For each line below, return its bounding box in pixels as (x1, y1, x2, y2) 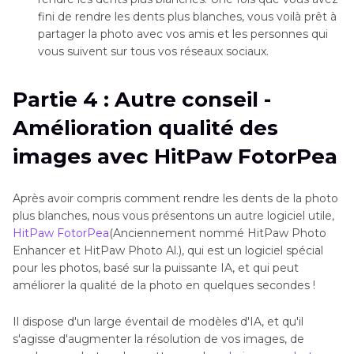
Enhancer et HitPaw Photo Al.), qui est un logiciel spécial (13, 243, 323, 258)
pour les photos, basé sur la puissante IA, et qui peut (13, 260, 299, 275)
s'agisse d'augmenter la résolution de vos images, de (13, 331, 304, 346)
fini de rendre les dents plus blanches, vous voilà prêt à (38, 9, 337, 24)
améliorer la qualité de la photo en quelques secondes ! (13, 277, 315, 292)
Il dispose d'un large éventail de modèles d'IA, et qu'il (13, 314, 303, 329)
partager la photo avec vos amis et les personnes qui (38, 26, 328, 41)
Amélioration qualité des (13, 115, 278, 141)
